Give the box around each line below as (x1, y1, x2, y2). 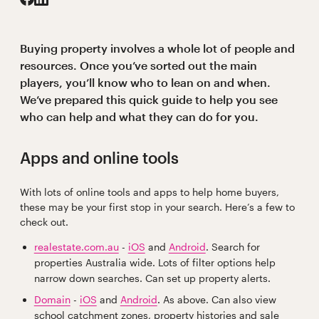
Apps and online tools (19, 148, 179, 167)
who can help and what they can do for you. (19, 110, 258, 124)
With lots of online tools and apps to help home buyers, (19, 186, 279, 199)
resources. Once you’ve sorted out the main (19, 58, 257, 73)
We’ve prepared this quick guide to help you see (19, 93, 278, 107)
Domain (33, 293, 70, 306)
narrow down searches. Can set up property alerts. (33, 272, 271, 285)
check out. (19, 216, 68, 229)
